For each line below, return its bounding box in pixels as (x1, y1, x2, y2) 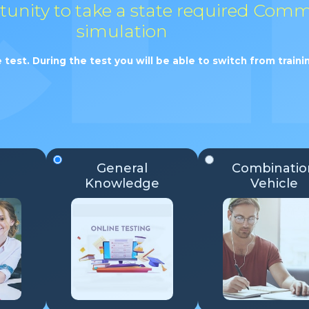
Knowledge (85, 176, 159, 192)
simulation (77, 21, 168, 41)
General (97, 161, 148, 177)
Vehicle (250, 176, 298, 192)
